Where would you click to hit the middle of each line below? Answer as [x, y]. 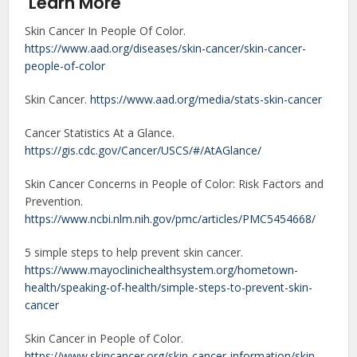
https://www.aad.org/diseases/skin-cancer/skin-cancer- [166, 49]
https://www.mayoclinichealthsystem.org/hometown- [162, 270]
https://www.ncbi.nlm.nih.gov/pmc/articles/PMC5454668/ [171, 219]
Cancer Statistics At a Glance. [100, 133]
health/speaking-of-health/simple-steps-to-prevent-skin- [169, 288]
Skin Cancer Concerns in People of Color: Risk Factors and [175, 184]
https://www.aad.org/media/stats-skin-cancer [206, 100]
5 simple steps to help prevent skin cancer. [134, 253]
